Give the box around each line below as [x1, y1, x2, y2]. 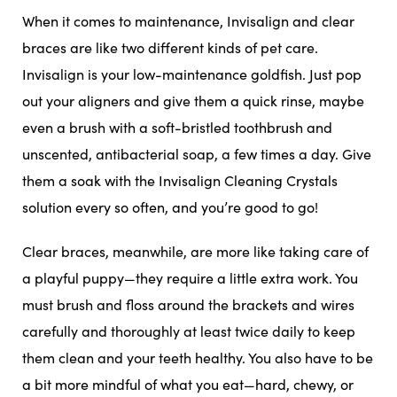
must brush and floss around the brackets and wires [22, 294, 354, 314]
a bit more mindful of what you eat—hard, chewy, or [22, 374, 354, 393]
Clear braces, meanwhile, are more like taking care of [22, 241, 369, 261]
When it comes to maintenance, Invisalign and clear [22, 11, 354, 30]
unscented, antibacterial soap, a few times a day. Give [22, 144, 371, 163]
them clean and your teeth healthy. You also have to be [22, 347, 373, 367]
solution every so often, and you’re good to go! [22, 197, 318, 216]
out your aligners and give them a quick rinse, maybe [22, 90, 364, 110]
